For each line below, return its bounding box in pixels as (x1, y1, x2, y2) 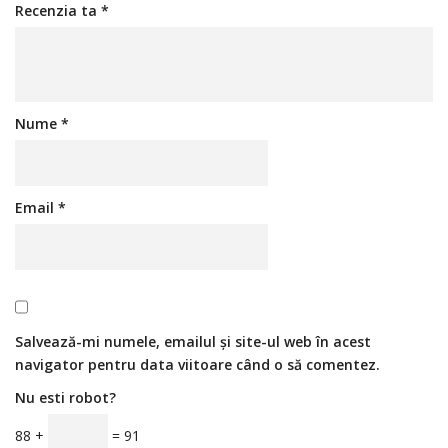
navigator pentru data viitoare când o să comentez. (15, 354, 380, 374)
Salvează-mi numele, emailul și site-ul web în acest (15, 331, 371, 351)
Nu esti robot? (15, 387, 116, 407)
